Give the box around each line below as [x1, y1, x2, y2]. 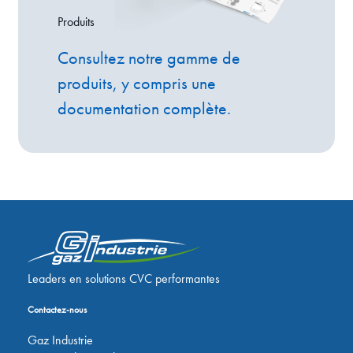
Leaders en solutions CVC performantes [28, 269, 220, 287]
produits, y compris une [58, 71, 216, 95]
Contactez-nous [28, 303, 87, 316]
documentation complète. [58, 96, 231, 120]
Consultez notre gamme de [58, 46, 240, 69]
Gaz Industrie [28, 331, 93, 348]
